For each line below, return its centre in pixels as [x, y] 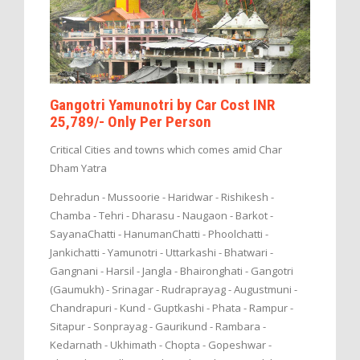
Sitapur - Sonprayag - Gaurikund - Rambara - [158, 326]
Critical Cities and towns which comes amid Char [166, 149]
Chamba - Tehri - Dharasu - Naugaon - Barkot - [162, 215]
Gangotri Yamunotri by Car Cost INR [162, 104]
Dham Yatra [78, 168]
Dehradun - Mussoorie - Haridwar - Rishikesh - [162, 196]
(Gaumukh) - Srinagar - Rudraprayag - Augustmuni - [174, 289]
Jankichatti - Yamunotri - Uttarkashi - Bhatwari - [162, 252]
